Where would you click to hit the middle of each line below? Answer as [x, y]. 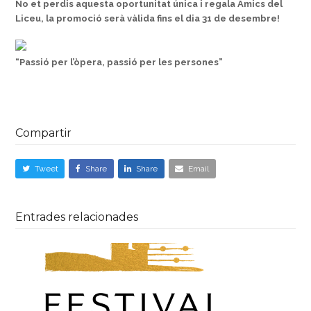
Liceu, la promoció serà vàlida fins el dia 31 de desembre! [148, 18]
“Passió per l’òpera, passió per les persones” [119, 62]
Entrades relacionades [77, 217]
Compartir [44, 133]
